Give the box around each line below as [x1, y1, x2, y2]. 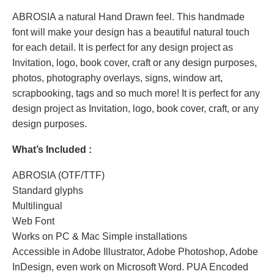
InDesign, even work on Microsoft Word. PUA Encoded [12, 262, 248, 272]
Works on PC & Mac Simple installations [12, 231, 187, 242]
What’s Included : [12, 144, 92, 155]
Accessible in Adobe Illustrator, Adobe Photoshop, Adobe [12, 246, 258, 257]
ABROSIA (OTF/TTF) [12, 170, 105, 180]
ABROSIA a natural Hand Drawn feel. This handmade [12, 12, 245, 22]
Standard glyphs [12, 185, 83, 196]
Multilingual [12, 201, 62, 211]
